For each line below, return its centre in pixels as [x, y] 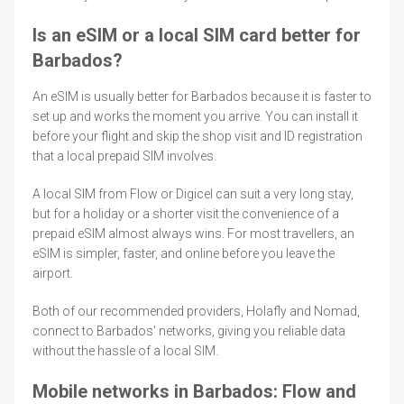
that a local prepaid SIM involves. [124, 156]
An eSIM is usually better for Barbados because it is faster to [202, 96]
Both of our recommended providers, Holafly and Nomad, [196, 311]
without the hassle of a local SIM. [125, 350]
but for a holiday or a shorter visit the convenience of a [186, 213]
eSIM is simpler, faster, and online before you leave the [184, 253]
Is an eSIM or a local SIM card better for [197, 35]
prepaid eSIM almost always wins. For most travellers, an [193, 233]
